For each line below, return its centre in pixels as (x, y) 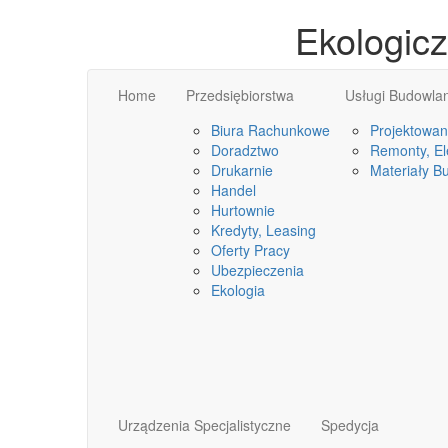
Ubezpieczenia (257, 270)
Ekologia (238, 290)
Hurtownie (243, 210)
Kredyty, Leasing (263, 230)
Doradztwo (245, 150)
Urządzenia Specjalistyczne (204, 425)
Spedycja (350, 425)
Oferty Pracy (250, 250)
